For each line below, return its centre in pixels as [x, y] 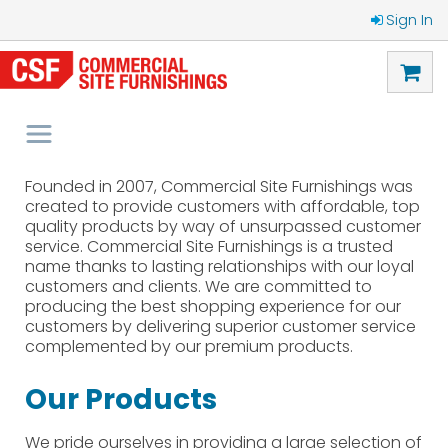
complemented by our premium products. [189, 346]
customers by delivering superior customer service [220, 326]
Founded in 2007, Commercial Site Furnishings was [219, 186]
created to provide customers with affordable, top [222, 206]
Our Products [121, 399]
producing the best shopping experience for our [213, 306]
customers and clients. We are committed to [198, 286]
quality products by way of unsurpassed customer [223, 226]
